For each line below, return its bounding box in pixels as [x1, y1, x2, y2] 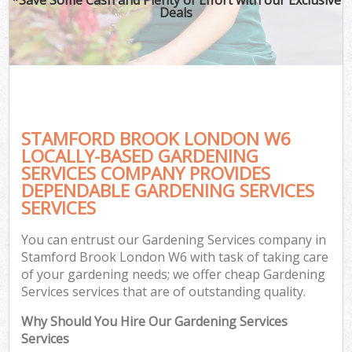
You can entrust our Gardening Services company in [21, 231, 327, 249]
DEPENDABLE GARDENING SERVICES [21, 178, 315, 203]
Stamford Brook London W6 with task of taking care [21, 248, 329, 266]
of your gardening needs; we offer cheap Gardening [21, 266, 326, 284]
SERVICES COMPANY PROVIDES [21, 160, 271, 185]
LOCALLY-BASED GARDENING [21, 143, 259, 168]
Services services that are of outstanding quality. [21, 283, 306, 301]
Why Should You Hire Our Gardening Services [21, 313, 288, 331]
